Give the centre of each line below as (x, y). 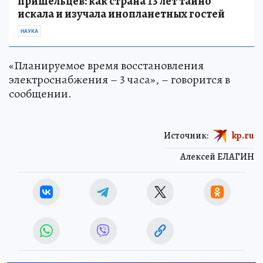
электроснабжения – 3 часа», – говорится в (119, 79)
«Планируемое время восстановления (106, 65)
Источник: (186, 135)
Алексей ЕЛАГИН (217, 156)
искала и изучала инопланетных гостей (121, 14)
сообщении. (40, 93)
